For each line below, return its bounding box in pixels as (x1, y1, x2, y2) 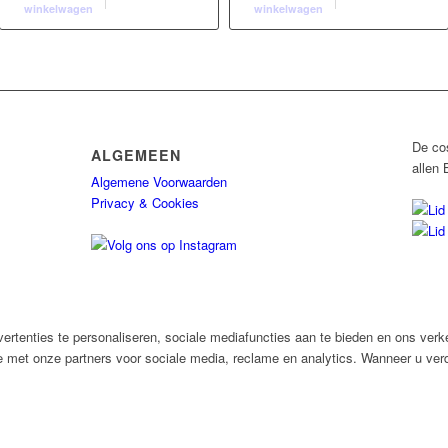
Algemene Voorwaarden (90, 171, 227, 191)
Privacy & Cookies (90, 192, 199, 212)
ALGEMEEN (90, 144, 181, 165)
